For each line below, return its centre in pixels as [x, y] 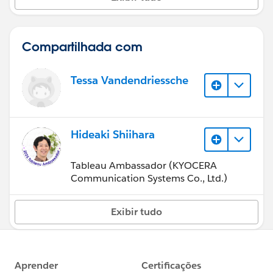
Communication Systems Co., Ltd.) [149, 178]
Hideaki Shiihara [113, 135]
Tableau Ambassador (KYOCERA [144, 165]
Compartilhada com [82, 47]
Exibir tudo [136, 211]
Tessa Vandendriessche [129, 80]
